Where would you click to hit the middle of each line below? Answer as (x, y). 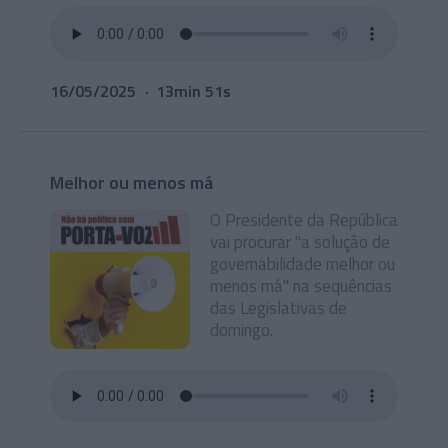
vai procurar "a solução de (300, 242)
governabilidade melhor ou (302, 264)
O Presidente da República (304, 220)
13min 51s (193, 91)
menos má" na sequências (301, 286)
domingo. (241, 330)
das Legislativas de (278, 308)
